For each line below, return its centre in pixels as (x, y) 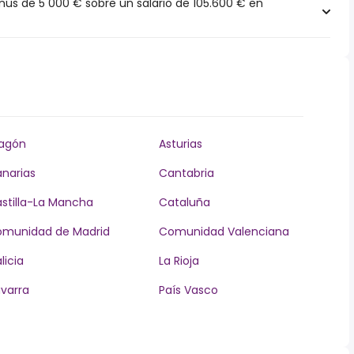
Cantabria (186, 173)
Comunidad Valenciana (224, 232)
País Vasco (188, 290)
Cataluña (184, 202)
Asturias (180, 144)
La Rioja (179, 261)
